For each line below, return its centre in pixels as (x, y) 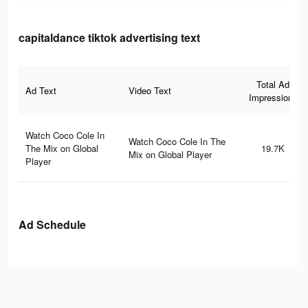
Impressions (273, 98)
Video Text (150, 91)
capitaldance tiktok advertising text (109, 38)
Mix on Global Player (170, 155)
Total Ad (273, 85)
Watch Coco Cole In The (177, 142)
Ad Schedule (52, 225)
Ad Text (41, 91)
